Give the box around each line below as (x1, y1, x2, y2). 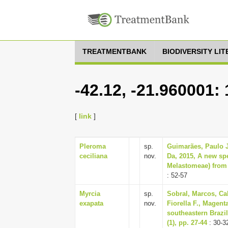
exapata (79, 199, 103, 207)
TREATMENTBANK (82, 47, 147, 55)
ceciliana (79, 152, 107, 160)
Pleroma (79, 142, 106, 150)
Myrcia (79, 190, 100, 197)
